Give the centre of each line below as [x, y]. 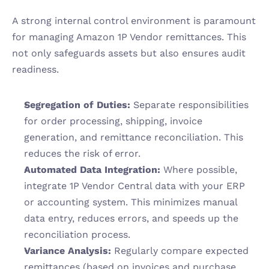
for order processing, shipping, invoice [113, 121]
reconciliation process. [77, 234]
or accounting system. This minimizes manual [131, 202]
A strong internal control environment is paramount [134, 21]
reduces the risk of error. [82, 153]
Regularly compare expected [180, 251]
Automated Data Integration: [92, 170]
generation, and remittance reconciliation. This [134, 137]
